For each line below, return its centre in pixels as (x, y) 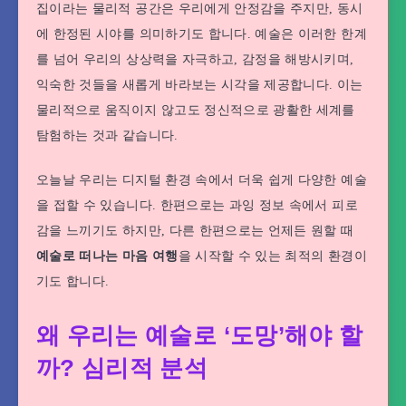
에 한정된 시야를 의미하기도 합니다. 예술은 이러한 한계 (202, 34)
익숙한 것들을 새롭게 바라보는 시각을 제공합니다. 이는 (200, 85)
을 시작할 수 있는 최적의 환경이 (272, 256)
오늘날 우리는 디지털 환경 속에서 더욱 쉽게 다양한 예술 (202, 179)
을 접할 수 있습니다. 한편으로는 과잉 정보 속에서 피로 (197, 205)
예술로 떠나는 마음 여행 (107, 256)
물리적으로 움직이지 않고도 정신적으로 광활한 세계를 (196, 111)
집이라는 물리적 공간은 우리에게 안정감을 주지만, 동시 (200, 9)
